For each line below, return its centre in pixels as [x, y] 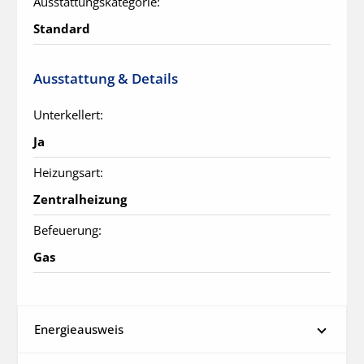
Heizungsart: [68, 172]
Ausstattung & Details [106, 78]
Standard [62, 28]
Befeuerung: [67, 230]
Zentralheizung [80, 199]
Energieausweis [79, 329]
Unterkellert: [68, 114]
